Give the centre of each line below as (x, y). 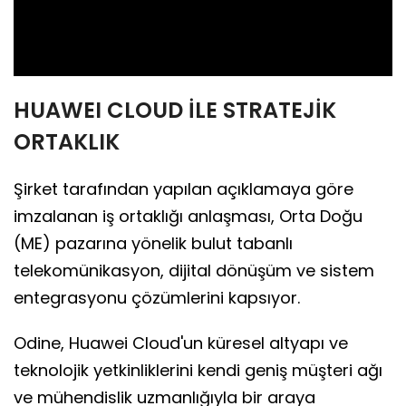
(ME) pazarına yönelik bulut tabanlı (153, 244)
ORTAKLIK (67, 142)
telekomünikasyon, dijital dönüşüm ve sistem (194, 271)
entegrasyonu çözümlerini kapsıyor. (157, 298)
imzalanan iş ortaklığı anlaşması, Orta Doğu (188, 217)
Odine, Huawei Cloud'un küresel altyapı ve (181, 343)
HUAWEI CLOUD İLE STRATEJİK (175, 111)
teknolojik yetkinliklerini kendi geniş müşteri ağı (198, 371)
